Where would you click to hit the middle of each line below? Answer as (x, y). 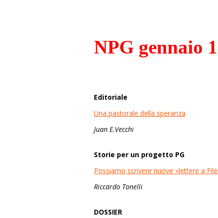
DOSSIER (108, 212)
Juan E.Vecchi (114, 129)
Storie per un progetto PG (139, 154)
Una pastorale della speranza (140, 113)
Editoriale (111, 97)
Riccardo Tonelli (118, 187)
